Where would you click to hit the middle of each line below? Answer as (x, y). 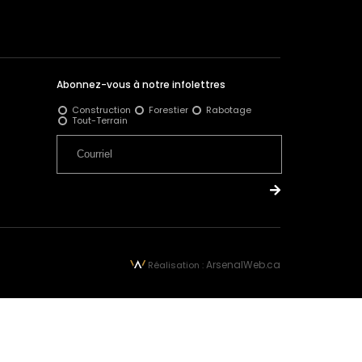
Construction (102, 109)
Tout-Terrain (100, 120)
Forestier (169, 109)
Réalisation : (176, 265)
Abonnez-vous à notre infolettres (141, 85)
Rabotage (229, 109)
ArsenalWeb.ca (244, 264)
